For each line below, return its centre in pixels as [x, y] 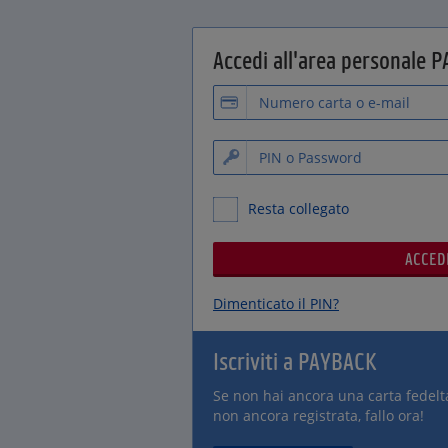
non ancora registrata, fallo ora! [318, 415]
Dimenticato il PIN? [276, 303]
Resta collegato [298, 208]
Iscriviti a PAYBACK [294, 360]
